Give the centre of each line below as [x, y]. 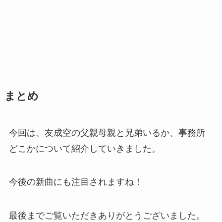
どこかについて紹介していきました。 [84, 148]
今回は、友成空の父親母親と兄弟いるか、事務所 [107, 133]
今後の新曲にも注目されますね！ [76, 182]
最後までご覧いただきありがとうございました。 [107, 216]
